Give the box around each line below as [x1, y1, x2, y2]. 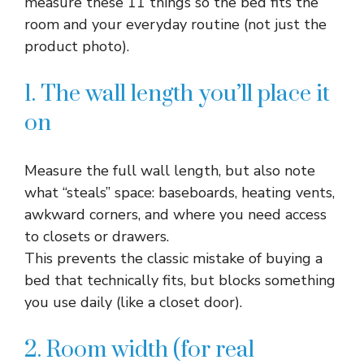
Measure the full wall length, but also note [24, 161, 315, 180]
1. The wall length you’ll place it [24, 80, 330, 108]
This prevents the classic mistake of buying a [24, 249, 323, 268]
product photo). [24, 37, 129, 56]
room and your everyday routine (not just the [24, 15, 327, 34]
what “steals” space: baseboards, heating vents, [24, 183, 335, 202]
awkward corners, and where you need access [24, 205, 327, 224]
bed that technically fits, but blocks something [24, 271, 336, 290]
